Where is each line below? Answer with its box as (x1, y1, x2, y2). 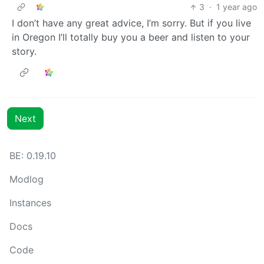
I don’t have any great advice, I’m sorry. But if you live (12, 17, 251, 29)
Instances (9, 197, 51, 209)
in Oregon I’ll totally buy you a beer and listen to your (12, 31, 250, 44)
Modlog (9, 173, 44, 186)
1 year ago (216, 2, 257, 12)
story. (12, 45, 37, 58)
